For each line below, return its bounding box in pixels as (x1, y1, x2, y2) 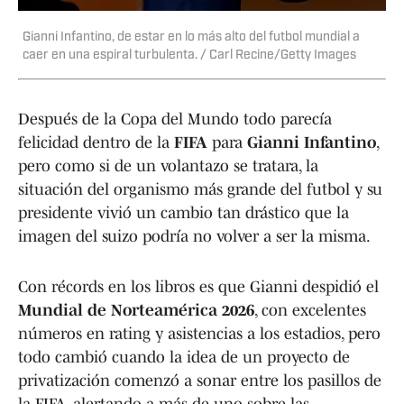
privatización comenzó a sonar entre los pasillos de (18, 372, 381, 390)
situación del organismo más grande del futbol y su (18, 180, 382, 199)
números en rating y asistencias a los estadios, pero (18, 325, 381, 344)
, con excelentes (254, 301, 366, 320)
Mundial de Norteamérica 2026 (18, 301, 254, 320)
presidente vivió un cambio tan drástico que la (18, 204, 349, 223)
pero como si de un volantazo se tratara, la (18, 157, 318, 176)
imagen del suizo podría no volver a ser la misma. (18, 227, 371, 246)
